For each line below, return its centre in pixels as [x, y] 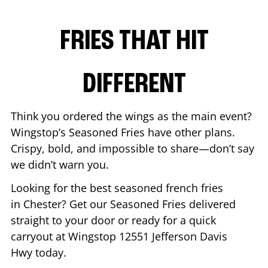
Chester [42, 204]
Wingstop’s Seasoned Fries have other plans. [123, 132]
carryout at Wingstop [65, 236]
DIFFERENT [134, 85]
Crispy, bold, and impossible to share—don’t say [133, 148]
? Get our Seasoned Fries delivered [149, 204]
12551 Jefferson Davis [173, 236]
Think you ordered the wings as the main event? [131, 116]
